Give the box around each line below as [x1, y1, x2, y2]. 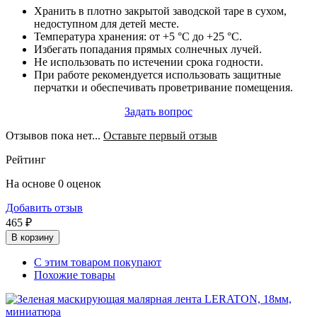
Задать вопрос [125, 105, 192, 118]
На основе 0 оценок [6, 178, 101, 190]
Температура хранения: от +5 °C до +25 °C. [34, 30, 242, 43]
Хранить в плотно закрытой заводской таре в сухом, [34, 5, 287, 18]
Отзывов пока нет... [6, 129, 103, 142]
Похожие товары [34, 269, 115, 282]
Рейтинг [6, 154, 46, 166]
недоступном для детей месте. [34, 18, 179, 30]
